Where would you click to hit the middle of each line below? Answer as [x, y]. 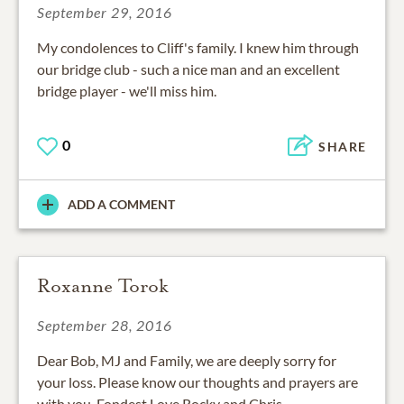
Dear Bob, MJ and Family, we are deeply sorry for [187, 361]
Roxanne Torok [103, 286]
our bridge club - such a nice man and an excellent [188, 69]
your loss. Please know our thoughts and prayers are [197, 382]
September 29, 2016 [105, 12]
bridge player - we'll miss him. [127, 90]
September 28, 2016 [105, 326]
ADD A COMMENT [121, 205]
